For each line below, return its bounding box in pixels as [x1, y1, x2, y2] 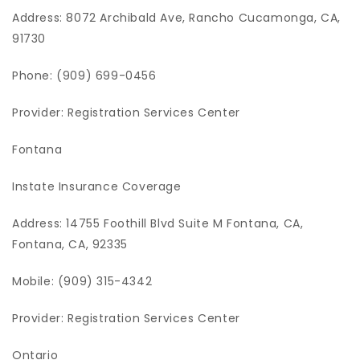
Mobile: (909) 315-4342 [12, 273, 153, 289]
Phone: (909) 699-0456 [12, 67, 157, 84]
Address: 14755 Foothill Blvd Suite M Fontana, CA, [12, 215, 304, 231]
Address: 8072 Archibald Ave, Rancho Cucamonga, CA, [12, 10, 342, 26]
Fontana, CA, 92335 [12, 236, 128, 252]
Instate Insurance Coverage [12, 178, 182, 194]
